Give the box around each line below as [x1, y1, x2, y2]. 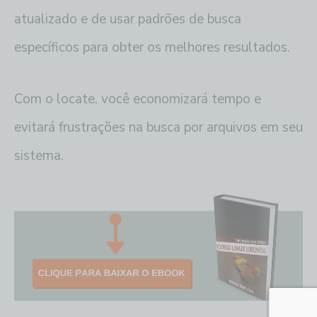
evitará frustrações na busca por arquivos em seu [14, 117, 303, 137]
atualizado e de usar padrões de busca [14, 9, 241, 28]
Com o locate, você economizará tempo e [14, 89, 261, 108]
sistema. [14, 146, 64, 165]
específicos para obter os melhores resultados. [14, 38, 290, 57]
